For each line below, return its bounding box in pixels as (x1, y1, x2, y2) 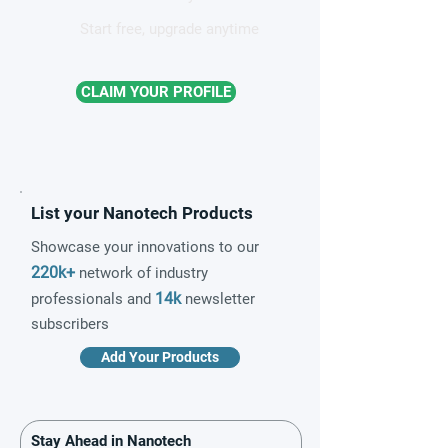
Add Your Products (101, 348, 219, 365)
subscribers (31, 314, 109, 333)
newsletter (181, 289, 255, 308)
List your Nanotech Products (31, 202, 253, 223)
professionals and (31, 289, 155, 308)
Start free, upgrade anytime (80, 19, 259, 38)
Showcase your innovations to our (31, 237, 259, 256)
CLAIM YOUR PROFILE (81, 82, 231, 101)
